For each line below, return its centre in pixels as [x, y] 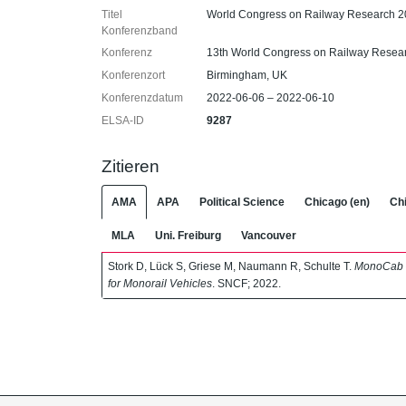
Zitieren [130, 166]
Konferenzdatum [142, 98]
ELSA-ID [123, 121]
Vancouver [269, 235]
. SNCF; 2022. [246, 283]
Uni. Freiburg [188, 235]
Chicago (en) [337, 202]
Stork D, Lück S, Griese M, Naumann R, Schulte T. [231, 266]
